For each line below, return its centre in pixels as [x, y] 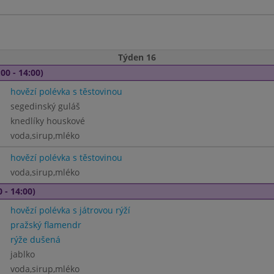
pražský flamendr [46, 225]
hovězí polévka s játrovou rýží [70, 210]
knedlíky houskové [47, 121]
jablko [22, 254]
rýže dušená [35, 239]
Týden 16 [137, 57]
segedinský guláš [45, 106]
